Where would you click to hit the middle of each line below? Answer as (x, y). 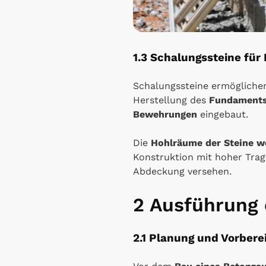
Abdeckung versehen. (182, 171)
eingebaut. (223, 114)
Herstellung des (171, 100)
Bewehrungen (165, 114)
